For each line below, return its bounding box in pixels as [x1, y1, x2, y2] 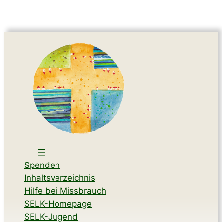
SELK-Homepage [24, 198, 92, 209]
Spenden [24, 160, 60, 170]
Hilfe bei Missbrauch [24, 185, 106, 196]
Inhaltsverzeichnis [24, 172, 95, 183]
